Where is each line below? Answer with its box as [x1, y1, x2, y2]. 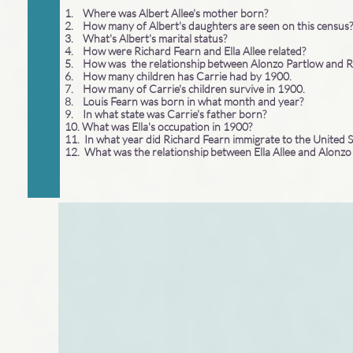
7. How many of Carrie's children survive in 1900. [65, 82, 307, 95]
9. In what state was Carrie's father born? [65, 107, 269, 121]
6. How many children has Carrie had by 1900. [65, 69, 292, 83]
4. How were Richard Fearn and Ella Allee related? [65, 44, 308, 58]
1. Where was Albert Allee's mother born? [65, 6, 268, 20]
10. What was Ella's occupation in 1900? [65, 120, 255, 133]
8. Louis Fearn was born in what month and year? [65, 95, 306, 108]
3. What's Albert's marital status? [65, 32, 229, 45]
